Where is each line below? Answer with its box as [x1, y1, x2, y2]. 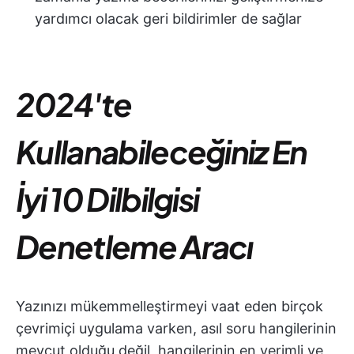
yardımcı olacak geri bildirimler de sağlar [35, 10, 302, 27]
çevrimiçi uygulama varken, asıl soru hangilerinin [16, 320, 337, 337]
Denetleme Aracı [16, 226, 253, 266]
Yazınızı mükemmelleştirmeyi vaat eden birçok [16, 298, 323, 314]
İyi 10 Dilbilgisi [16, 179, 199, 219]
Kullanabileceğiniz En [16, 131, 307, 171]
